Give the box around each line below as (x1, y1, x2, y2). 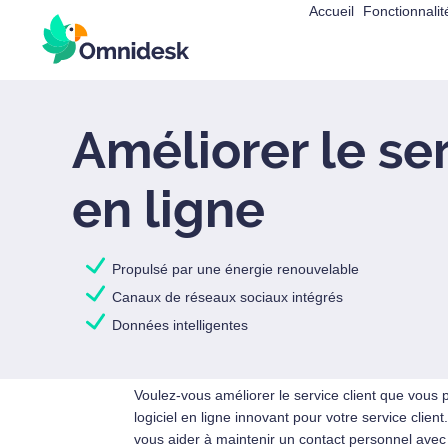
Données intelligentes (112, 317, 248, 333)
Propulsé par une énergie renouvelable (112, 261, 359, 277)
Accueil (309, 3, 354, 19)
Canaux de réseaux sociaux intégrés (112, 289, 343, 305)
